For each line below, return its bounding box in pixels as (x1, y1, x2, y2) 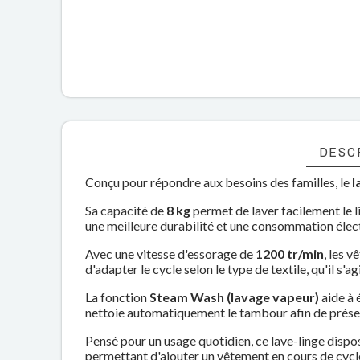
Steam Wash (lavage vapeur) (149, 289, 320, 305)
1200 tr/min (256, 246, 325, 261)
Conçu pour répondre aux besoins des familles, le (85, 174, 353, 190)
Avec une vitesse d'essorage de (85, 246, 256, 261)
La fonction (85, 289, 150, 305)
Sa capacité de (85, 202, 167, 218)
